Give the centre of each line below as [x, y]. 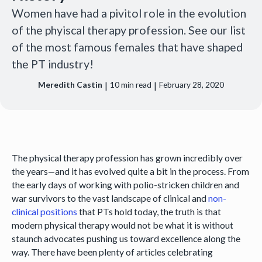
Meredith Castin [70, 85]
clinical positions [44, 211]
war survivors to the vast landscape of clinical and [110, 198]
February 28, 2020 [191, 85]
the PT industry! [52, 64]
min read [135, 85]
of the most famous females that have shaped [127, 47]
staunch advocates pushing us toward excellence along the [126, 238]
